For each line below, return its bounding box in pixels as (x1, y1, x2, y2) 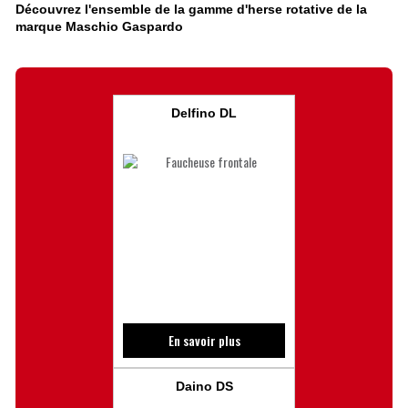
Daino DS (175, 378, 233, 393)
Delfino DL (171, 105, 237, 120)
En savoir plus (168, 330, 240, 350)
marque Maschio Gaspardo (15, 18, 183, 34)
